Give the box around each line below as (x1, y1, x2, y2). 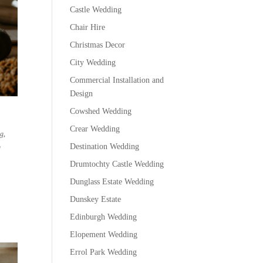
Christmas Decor (70, 40, 126, 49)
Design (70, 89, 93, 98)
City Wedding (70, 58, 116, 67)
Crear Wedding (70, 124, 120, 133)
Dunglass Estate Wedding (70, 177, 154, 186)
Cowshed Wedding (70, 106, 132, 116)
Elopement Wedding (70, 230, 138, 239)
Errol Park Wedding (70, 247, 137, 257)
